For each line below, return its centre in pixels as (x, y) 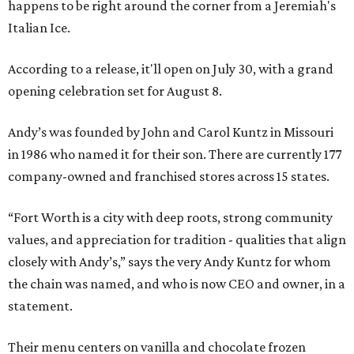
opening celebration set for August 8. (115, 91)
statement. (40, 306)
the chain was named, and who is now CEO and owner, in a (177, 284)
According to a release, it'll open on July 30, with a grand (171, 69)
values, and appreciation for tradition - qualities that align (177, 239)
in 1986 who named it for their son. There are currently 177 (175, 154)
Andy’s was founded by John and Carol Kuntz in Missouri (171, 132)
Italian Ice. (39, 28)
